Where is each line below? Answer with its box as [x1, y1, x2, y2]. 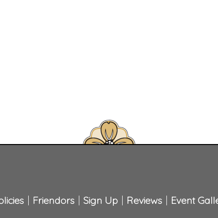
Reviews [126, 194, 162, 206]
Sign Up [83, 194, 118, 206]
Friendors [32, 194, 74, 206]
